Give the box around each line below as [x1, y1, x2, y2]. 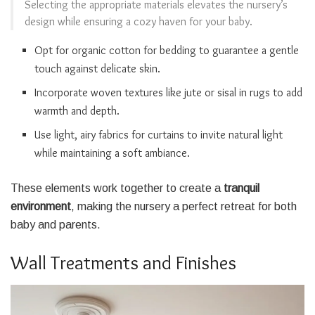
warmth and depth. [34, 104, 120, 118]
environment [11, 200, 71, 213]
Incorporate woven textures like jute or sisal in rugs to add [34, 86, 303, 100]
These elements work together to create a [11, 182, 224, 195]
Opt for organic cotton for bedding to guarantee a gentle [34, 44, 300, 58]
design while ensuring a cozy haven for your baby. [25, 15, 252, 29]
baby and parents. [11, 219, 101, 231]
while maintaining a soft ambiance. [34, 146, 191, 160]
